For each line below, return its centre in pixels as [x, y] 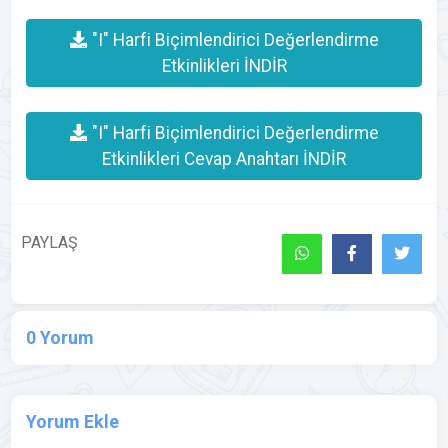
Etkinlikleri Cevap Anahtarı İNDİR [224, 159]
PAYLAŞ [50, 242]
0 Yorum [60, 337]
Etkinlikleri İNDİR [224, 66]
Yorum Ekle [73, 421]
